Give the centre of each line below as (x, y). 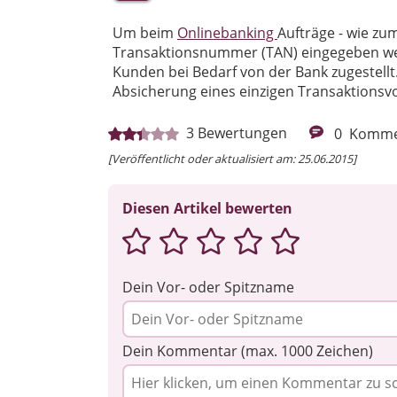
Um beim (145, 33)
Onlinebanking (227, 33)
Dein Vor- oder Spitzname (208, 287)
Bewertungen (242, 133)
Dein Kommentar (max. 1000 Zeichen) (248, 350)
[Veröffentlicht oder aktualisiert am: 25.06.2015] (232, 158)
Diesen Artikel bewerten (207, 208)
